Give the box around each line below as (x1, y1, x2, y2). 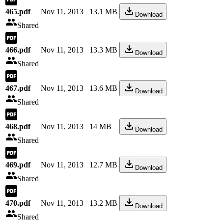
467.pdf (5, 84, 30, 92)
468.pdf (5, 122, 30, 131)
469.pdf (5, 161, 30, 169)
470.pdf (5, 199, 30, 207)
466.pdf (5, 46, 30, 54)
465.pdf (5, 7, 30, 16)
